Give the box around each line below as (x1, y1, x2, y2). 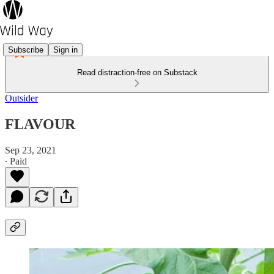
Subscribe (8, 45, 43, 54)
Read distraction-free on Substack (76, 68, 198, 77)
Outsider (5, 93, 38, 103)
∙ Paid (5, 155, 27, 166)
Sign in (53, 45, 78, 54)
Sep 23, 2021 (5, 144, 56, 155)
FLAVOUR (5, 116, 75, 132)
